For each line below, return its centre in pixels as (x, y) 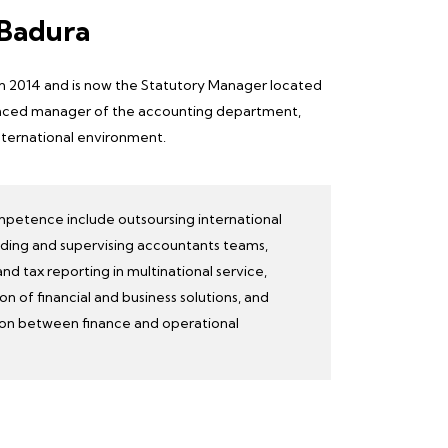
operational (200, 323)
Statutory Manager (204, 85)
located (294, 85)
